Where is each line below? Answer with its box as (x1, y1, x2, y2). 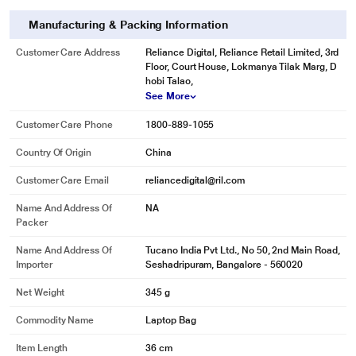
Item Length (16, 342, 68, 354)
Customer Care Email (16, 175, 109, 186)
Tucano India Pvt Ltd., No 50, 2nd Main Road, (145, 245, 340, 256)
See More (145, 91, 190, 102)
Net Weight (16, 287, 65, 298)
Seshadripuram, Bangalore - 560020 (145, 259, 304, 270)
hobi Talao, (145, 75, 193, 87)
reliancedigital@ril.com (145, 175, 245, 186)
